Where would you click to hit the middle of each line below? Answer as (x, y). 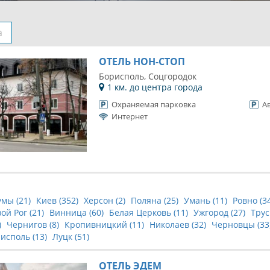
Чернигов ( (29, 224)
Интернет (129, 116)
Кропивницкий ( (98, 224)
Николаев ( (172, 224)
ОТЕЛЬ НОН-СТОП (142, 61)
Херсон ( (101, 200)
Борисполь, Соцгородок (147, 76)
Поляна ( (149, 200)
